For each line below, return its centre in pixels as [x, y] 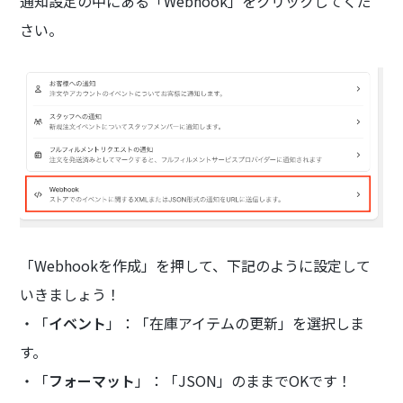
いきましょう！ [71, 294]
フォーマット [92, 380]
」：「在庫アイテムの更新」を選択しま [236, 322]
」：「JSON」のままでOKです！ [244, 380]
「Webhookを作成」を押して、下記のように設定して [196, 265]
